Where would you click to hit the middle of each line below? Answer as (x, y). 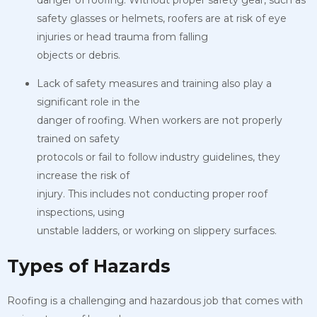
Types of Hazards (89, 266)
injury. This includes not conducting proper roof (152, 194)
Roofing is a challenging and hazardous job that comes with (155, 300)
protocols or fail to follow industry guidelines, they (158, 157)
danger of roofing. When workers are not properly (160, 120)
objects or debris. (79, 55)
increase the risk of (83, 175)
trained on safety (78, 138)
